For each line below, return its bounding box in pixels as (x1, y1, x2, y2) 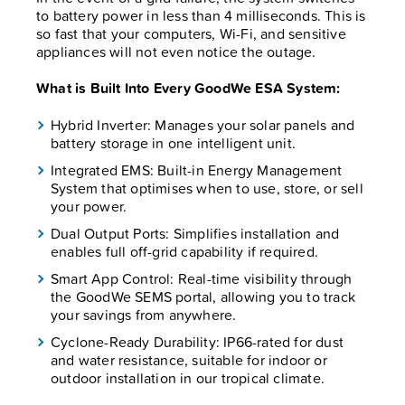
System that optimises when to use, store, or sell (51, 178, 363, 199)
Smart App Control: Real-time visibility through (51, 268, 353, 289)
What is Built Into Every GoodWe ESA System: (36, 78, 341, 99)
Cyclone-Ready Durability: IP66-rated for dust (51, 332, 344, 353)
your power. (51, 196, 127, 217)
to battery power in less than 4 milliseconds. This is (36, 5, 366, 26)
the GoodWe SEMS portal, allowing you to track (51, 287, 356, 307)
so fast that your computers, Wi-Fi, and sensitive (36, 24, 346, 44)
